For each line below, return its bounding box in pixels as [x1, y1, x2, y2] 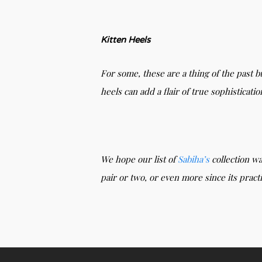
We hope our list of [101, 153, 178, 165]
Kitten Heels [101, 34, 153, 45]
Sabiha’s [178, 153, 209, 165]
